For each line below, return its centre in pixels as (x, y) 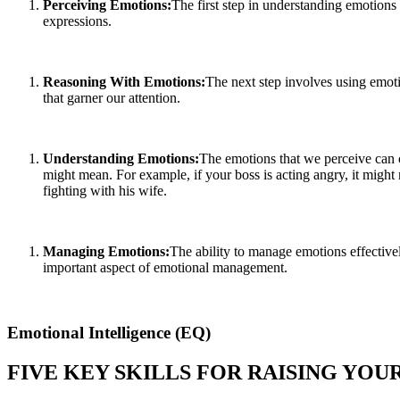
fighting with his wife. (105, 191)
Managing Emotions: (106, 252)
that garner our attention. (112, 98)
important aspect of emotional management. (165, 268)
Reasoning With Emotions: (124, 82)
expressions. (77, 21)
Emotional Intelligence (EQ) (109, 332)
